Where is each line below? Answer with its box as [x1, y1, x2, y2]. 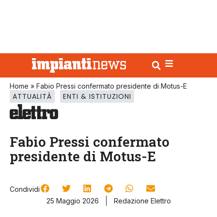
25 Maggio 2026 [46, 197, 99, 205]
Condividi [10, 185, 40, 194]
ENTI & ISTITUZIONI [63, 92, 131, 101]
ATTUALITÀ [13, 92, 52, 101]
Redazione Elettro [113, 197, 171, 205]
